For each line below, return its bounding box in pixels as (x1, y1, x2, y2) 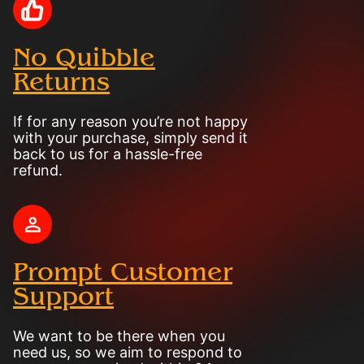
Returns (13, 67, 110, 97)
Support (13, 282, 114, 311)
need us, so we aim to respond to (13, 344, 242, 361)
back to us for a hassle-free (13, 145, 202, 162)
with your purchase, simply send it (13, 129, 248, 146)
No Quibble (13, 43, 155, 72)
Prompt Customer (13, 258, 232, 287)
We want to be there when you (13, 327, 225, 344)
